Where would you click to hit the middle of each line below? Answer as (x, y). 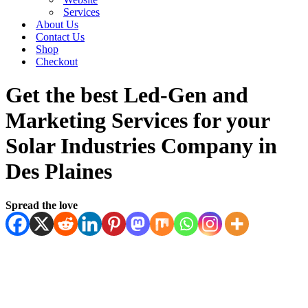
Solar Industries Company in (141, 146)
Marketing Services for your (137, 121)
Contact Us (60, 37)
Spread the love (42, 205)
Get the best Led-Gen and (127, 95)
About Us (57, 24)
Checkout (57, 62)
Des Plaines (59, 172)
